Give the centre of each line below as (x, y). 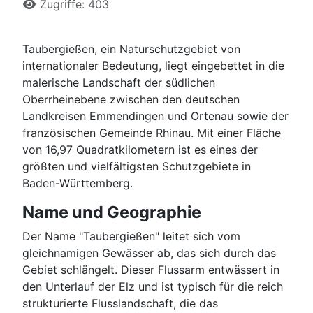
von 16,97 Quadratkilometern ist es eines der (140, 149)
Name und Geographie (112, 212)
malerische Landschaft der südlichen (119, 82)
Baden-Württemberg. (78, 183)
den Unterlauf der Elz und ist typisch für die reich (153, 286)
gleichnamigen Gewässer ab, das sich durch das (149, 253)
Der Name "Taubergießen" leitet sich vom (131, 236)
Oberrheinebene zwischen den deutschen (131, 99)
